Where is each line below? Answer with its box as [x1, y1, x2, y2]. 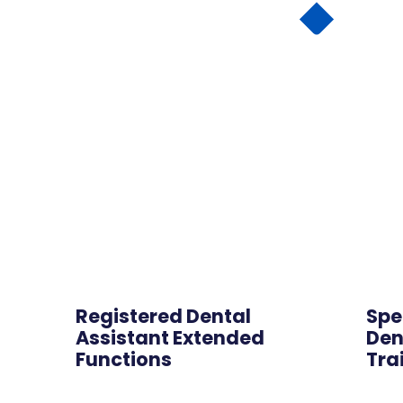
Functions [76, 346, 172, 373]
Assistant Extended [76, 325, 264, 352]
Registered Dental [76, 303, 251, 330]
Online [235, 298, 280, 318]
